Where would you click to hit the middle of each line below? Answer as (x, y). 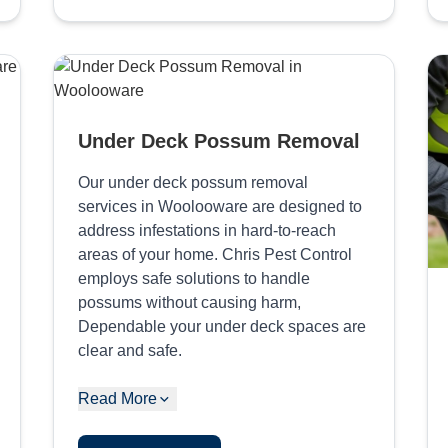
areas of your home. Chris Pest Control (214, 254)
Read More (117, 398)
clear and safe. (129, 350)
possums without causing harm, (189, 302)
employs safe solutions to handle (193, 278)
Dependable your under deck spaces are (221, 326)
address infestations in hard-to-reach (206, 230)
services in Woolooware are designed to (219, 206)
